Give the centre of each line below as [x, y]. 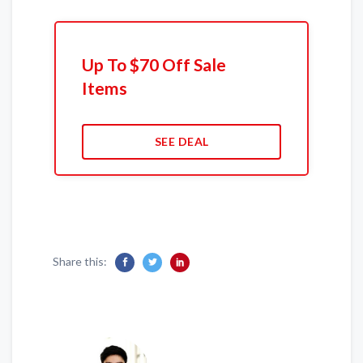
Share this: [80, 261]
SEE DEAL [181, 142]
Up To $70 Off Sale [154, 65]
